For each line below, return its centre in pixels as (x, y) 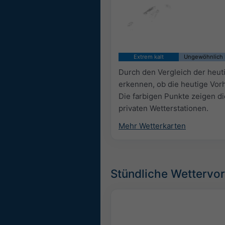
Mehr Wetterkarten (152, 126)
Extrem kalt (149, 57)
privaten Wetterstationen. (163, 108)
